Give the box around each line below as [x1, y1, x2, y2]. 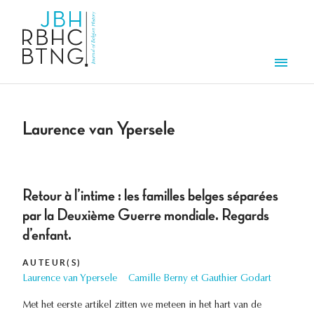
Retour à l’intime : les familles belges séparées [22, 187, 278, 205]
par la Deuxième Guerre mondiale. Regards [22, 207, 269, 224]
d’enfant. [22, 226, 71, 244]
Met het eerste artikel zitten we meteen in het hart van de [22, 301, 261, 311]
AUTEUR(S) [22, 258, 82, 268]
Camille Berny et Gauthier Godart [128, 274, 271, 285]
